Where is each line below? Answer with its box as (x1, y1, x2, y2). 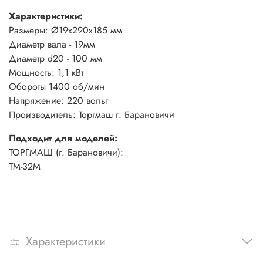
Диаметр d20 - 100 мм (9, 51, 102, 65)
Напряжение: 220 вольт (9, 93, 108, 107)
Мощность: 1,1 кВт (9, 65, 83, 79)
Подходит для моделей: (9, 131, 117, 145)
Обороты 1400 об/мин (9, 79, 104, 93)
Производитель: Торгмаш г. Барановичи (9, 107, 174, 122)
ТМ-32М (9, 159, 41, 173)
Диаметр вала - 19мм (9, 37, 95, 51)
